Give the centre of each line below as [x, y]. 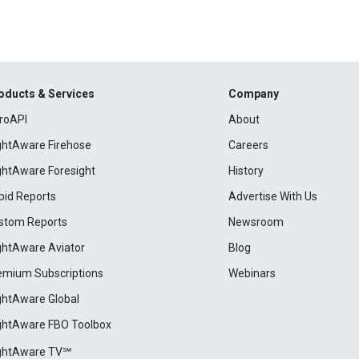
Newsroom [256, 222]
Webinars [252, 274]
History [246, 171]
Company [253, 94]
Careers [248, 145]
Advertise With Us [272, 197]
